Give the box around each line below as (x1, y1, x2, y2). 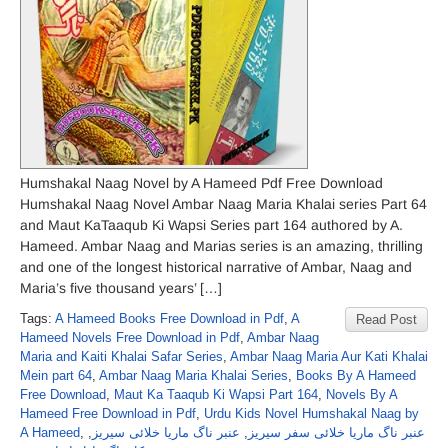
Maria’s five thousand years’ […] (20, 280, 222, 296)
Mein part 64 (20, 368, 92, 383)
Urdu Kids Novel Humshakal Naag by (204, 406, 419, 421)
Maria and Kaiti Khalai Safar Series (20, 349, 223, 364)
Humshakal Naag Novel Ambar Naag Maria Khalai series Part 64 (20, 196, 427, 212)
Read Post (356, 312, 417, 327)
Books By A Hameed (296, 368, 416, 383)
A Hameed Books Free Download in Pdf (55, 311, 284, 326)
